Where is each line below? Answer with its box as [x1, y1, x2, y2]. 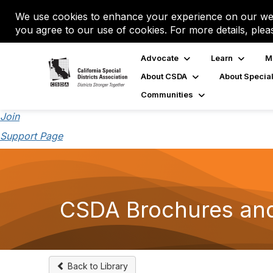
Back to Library [65, 261, 128, 271]
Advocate [140, 53, 179, 63]
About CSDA [140, 71, 187, 81]
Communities [140, 90, 193, 99]
